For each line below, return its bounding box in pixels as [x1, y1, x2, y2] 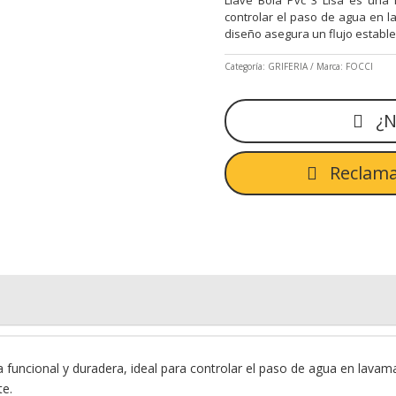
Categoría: [224, 60, 268, 73]
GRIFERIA [267, 60, 308, 73]
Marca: [316, 60, 346, 73]
